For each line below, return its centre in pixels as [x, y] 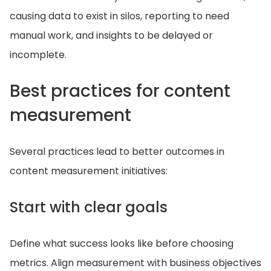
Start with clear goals [89, 207]
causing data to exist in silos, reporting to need [119, 16]
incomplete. [38, 55]
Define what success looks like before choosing [122, 243]
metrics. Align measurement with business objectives [135, 263]
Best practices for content [120, 91]
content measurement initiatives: [89, 171]
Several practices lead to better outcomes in [117, 152]
